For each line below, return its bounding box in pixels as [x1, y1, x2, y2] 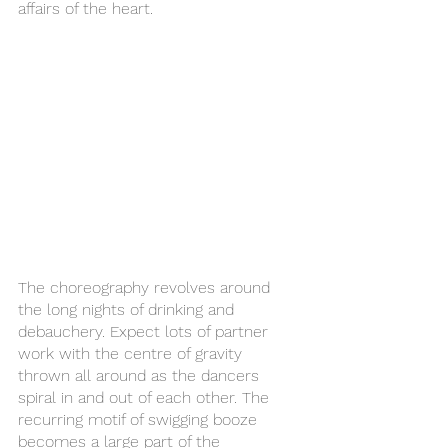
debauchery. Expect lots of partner [18, 322, 273, 342]
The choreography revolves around [18, 278, 275, 298]
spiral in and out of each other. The [18, 388, 274, 408]
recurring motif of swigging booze [18, 410, 262, 430]
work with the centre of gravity [18, 344, 247, 364]
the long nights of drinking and [18, 300, 239, 320]
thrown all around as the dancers [18, 366, 264, 386]
